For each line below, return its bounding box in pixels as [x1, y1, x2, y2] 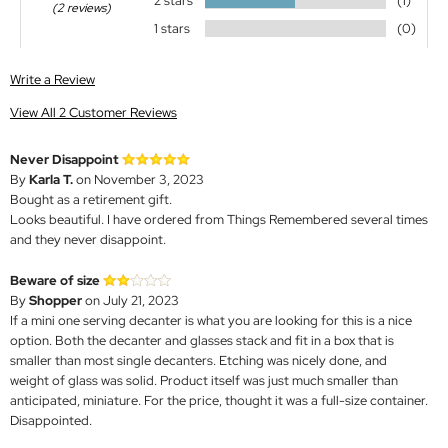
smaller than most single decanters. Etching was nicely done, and [10, 351, 387, 369]
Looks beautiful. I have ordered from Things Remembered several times [10, 210, 428, 228]
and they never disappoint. [10, 230, 166, 248]
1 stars [153, 19, 190, 37]
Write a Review [10, 70, 95, 88]
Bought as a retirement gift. [10, 190, 172, 208]
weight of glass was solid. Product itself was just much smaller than [10, 371, 398, 389]
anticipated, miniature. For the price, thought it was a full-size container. [10, 391, 428, 409]
